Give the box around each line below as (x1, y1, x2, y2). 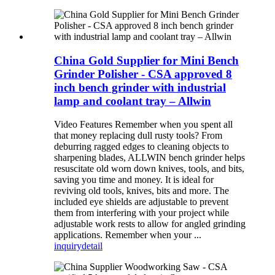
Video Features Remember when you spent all (54, 119, 233, 130)
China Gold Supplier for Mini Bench (54, 53, 239, 67)
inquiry (54, 241, 82, 252)
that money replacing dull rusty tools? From (54, 130, 222, 141)
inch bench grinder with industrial (54, 80, 226, 94)
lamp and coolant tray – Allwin (54, 94, 211, 107)
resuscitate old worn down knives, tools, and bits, (54, 163, 244, 174)
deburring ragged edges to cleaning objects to (54, 141, 229, 152)
